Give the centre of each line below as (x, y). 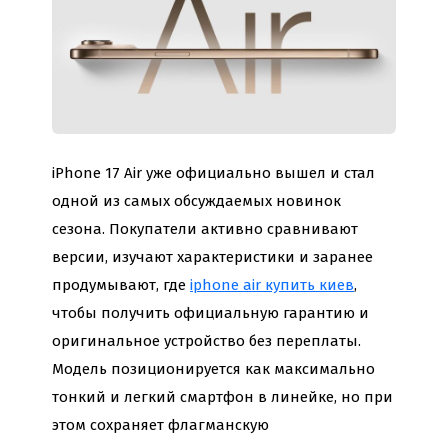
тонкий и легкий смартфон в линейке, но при (222, 397)
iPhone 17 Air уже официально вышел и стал (213, 173)
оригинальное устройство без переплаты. (206, 341)
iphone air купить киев (272, 285)
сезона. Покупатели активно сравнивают (205, 229)
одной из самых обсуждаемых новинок (196, 201)
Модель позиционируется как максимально (213, 369)
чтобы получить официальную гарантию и (210, 313)
